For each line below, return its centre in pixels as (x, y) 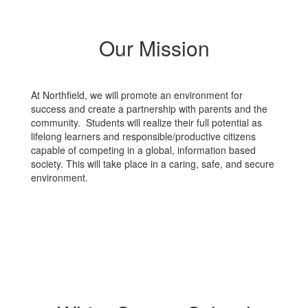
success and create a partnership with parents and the (149, 109)
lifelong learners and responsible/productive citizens (143, 136)
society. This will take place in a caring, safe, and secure (153, 164)
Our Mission (154, 48)
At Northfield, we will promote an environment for (137, 95)
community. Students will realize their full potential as (146, 122)
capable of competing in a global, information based (143, 150)
